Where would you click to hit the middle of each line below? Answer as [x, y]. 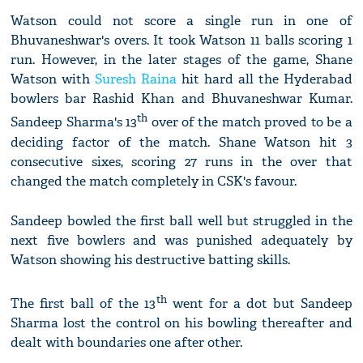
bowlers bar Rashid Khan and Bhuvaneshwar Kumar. [181, 99]
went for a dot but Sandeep [259, 304]
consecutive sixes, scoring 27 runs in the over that [181, 161]
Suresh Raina [136, 79]
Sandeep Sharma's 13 [74, 122]
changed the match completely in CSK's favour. [154, 181]
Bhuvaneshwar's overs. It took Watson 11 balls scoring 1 [181, 41]
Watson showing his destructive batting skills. [151, 259]
